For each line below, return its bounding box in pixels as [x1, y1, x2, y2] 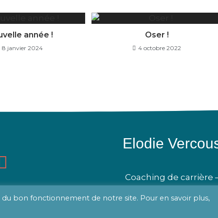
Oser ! [145, 30, 169, 40]
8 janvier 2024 [2, 44, 43, 52]
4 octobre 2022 [138, 44, 182, 52]
